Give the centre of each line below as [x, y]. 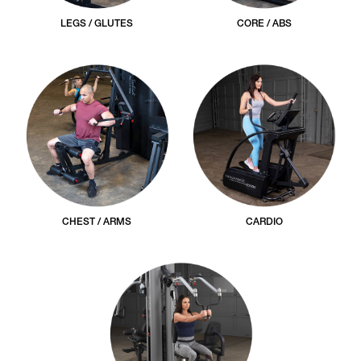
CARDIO [264, 222]
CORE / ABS [264, 24]
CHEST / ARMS [97, 222]
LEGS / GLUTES [97, 24]
